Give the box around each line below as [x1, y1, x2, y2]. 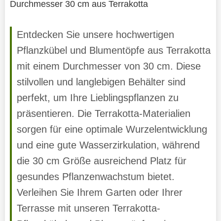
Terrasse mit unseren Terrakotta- [16, 202, 160, 214]
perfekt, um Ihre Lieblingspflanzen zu [16, 92, 179, 103]
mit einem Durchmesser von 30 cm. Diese [16, 60, 201, 72]
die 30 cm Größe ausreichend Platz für [16, 155, 186, 166]
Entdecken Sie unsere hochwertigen [16, 29, 174, 40]
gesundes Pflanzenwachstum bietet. [16, 171, 175, 182]
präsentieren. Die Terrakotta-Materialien [16, 108, 190, 119]
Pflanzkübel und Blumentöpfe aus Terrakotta [16, 44, 211, 56]
